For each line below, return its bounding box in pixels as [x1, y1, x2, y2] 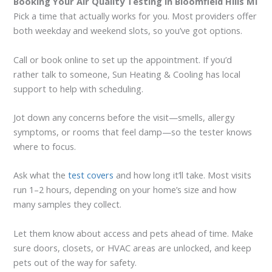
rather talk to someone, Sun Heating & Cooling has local [13, 67, 241, 80]
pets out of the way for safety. [13, 256, 137, 268]
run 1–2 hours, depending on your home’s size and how [13, 183, 237, 196]
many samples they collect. [13, 198, 122, 211]
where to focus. [13, 140, 76, 152]
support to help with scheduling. [13, 82, 144, 95]
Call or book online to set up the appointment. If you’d [13, 53, 233, 66]
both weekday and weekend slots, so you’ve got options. [13, 24, 243, 37]
